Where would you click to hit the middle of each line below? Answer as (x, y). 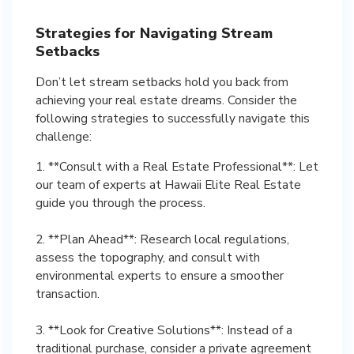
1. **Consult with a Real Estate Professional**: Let (177, 166)
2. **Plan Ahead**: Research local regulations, (162, 239)
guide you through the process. (121, 203)
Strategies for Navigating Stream (154, 33)
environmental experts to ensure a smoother (160, 275)
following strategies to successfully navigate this (173, 118)
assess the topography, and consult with (148, 257)
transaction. (68, 294)
